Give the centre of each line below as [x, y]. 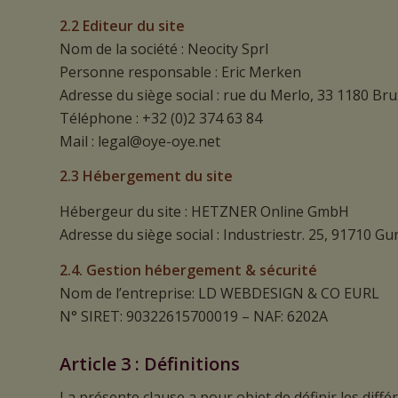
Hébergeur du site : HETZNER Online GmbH [204, 211]
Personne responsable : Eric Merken [180, 72]
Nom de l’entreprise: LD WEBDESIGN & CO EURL [219, 293]
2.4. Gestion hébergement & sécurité [188, 270]
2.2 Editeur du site [122, 25]
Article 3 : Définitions [150, 363]
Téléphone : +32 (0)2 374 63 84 [161, 118]
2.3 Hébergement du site [146, 176]
